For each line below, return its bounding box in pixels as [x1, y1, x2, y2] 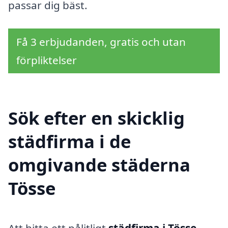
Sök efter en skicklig [8, 105, 185, 130]
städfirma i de [8, 129, 131, 153]
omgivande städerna [8, 152, 190, 177]
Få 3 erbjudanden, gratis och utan [16, 34, 186, 49]
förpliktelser [16, 52, 77, 67]
